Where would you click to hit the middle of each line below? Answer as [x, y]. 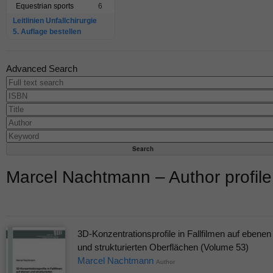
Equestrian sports [45, 6]
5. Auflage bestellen [47, 32]
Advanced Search [42, 69]
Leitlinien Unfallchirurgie [55, 21]
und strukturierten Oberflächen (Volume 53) [163, 247]
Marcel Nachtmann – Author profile [139, 177]
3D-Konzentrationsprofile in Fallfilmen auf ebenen [174, 234]
